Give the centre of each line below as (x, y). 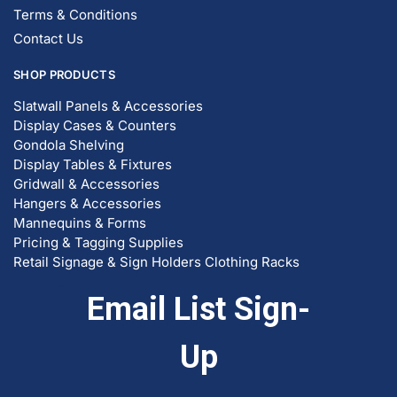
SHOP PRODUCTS (64, 52)
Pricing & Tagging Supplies (98, 220)
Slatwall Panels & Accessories (108, 83)
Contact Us (48, 16)
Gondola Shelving (69, 122)
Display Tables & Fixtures (93, 142)
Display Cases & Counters (95, 103)
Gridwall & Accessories (86, 161)
